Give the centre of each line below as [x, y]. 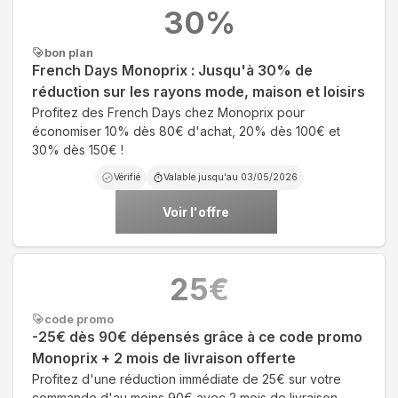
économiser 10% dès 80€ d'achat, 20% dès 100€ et [186, 131]
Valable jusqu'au [202, 177]
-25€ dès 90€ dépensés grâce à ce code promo [197, 337]
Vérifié [127, 177]
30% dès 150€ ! [78, 149]
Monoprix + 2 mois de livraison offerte [164, 358]
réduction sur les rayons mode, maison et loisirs [199, 92]
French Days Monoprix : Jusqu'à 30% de [172, 70]
